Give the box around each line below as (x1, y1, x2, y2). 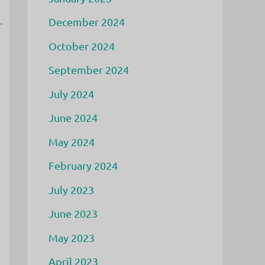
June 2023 (49, 207, 98, 219)
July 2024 (49, 87, 94, 100)
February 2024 (49, 159, 118, 172)
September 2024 (49, 63, 129, 76)
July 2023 (49, 183, 94, 196)
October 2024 (49, 39, 115, 52)
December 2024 (49, 15, 125, 28)
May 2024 (49, 135, 95, 148)
